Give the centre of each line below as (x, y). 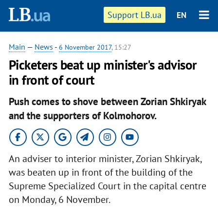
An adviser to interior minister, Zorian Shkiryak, (105, 158)
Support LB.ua (135, 15)
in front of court (51, 80)
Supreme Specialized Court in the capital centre (107, 186)
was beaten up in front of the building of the (100, 172)
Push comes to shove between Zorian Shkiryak (107, 101)
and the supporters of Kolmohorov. (82, 115)
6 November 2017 (85, 47)
